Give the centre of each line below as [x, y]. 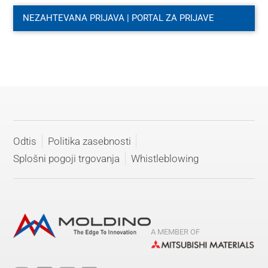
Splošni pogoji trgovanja [67, 158]
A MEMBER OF [176, 232]
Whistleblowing [165, 158]
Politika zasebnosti [89, 141]
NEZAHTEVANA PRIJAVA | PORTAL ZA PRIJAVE [118, 18]
